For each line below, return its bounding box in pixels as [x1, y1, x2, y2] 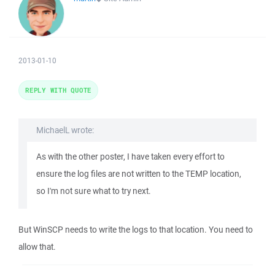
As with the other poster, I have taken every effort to [36, 151, 225, 162]
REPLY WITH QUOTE [25, 85, 91, 95]
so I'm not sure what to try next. [36, 185, 151, 196]
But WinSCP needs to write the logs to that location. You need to [18, 224, 253, 235]
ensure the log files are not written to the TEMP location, [36, 168, 241, 179]
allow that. [18, 241, 56, 252]
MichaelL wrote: [36, 125, 94, 136]
